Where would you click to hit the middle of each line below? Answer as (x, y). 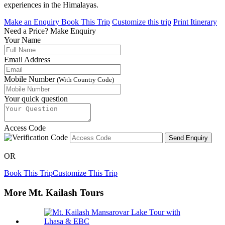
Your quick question (36, 99)
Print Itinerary (195, 22)
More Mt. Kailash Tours (54, 193)
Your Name (22, 40)
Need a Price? (27, 31)
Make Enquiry (73, 31)
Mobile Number (30, 79)
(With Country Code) (85, 80)
